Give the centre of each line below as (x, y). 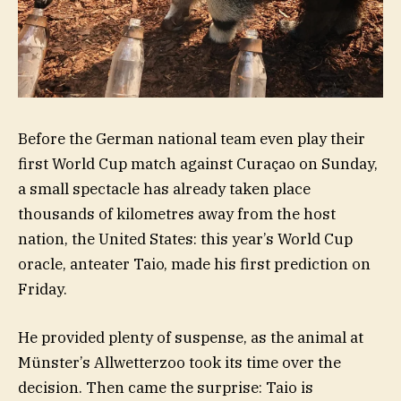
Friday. (43, 289)
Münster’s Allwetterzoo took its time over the (179, 362)
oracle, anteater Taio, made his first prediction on (194, 264)
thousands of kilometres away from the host (177, 213)
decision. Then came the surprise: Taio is (166, 387)
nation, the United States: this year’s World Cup (185, 239)
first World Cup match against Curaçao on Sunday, (198, 163)
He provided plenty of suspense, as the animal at (191, 337)
